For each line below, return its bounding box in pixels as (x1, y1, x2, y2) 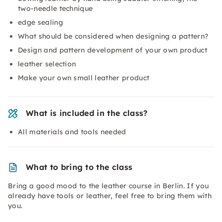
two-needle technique (18, 4, 93, 13)
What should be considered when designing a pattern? (18, 32, 209, 41)
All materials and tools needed (18, 127, 126, 136)
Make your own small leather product (18, 73, 150, 82)
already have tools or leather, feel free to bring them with (8, 191, 212, 200)
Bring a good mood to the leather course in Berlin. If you (8, 181, 209, 190)
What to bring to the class (26, 162, 133, 172)
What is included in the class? (26, 108, 148, 118)
